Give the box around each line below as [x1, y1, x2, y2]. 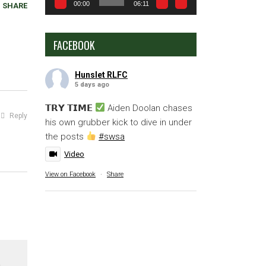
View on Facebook [45, 170, 96, 178]
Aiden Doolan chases [105, 102, 193, 113]
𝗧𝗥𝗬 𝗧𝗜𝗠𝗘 [45, 102, 95, 113]
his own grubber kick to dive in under [45, 116, 192, 128]
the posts [45, 131, 86, 142]
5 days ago [75, 80, 109, 88]
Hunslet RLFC [75, 69, 128, 80]
